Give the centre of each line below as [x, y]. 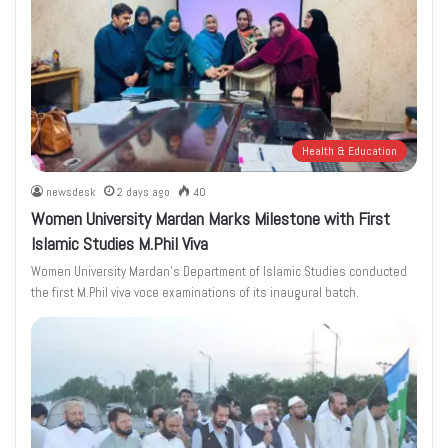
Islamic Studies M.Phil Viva [120, 244]
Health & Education [349, 151]
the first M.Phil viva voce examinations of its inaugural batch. [195, 293]
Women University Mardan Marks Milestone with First [211, 219]
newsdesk [71, 192]
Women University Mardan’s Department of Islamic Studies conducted [219, 272]
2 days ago [144, 192]
